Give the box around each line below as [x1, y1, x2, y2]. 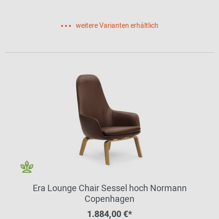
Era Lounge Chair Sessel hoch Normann [32, 182, 187, 195]
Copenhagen [85, 193, 134, 206]
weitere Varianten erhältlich [75, 21, 158, 31]
